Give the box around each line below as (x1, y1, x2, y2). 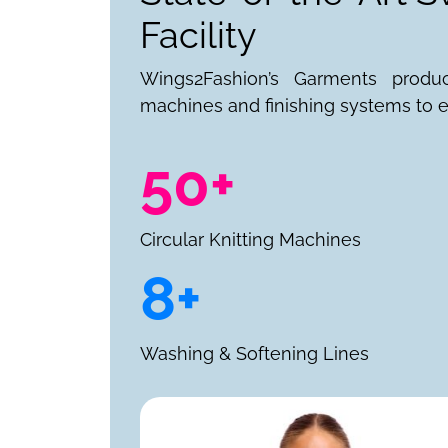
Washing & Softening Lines (139, 342, 369, 364)
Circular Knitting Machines (139, 228, 361, 250)
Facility (139, 13, 257, 56)
